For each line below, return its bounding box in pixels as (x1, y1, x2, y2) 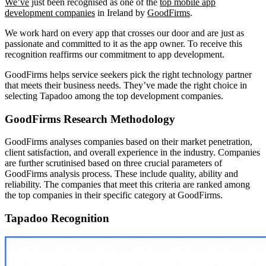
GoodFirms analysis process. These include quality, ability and (5, 169, 238, 179)
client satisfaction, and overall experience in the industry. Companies (5, 147, 260, 158)
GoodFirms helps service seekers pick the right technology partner (5, 69, 252, 80)
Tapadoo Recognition (5, 212, 109, 225)
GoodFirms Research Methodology (5, 112, 175, 125)
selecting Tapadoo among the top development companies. (5, 90, 223, 101)
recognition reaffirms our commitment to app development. (5, 49, 224, 59)
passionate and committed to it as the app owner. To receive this (5, 38, 242, 49)
